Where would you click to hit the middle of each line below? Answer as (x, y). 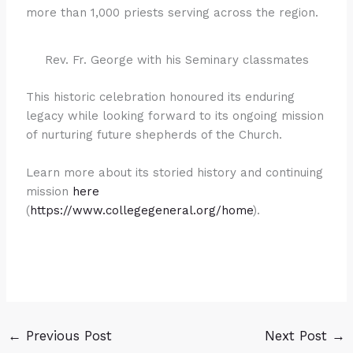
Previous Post (67, 335)
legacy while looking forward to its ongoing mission (175, 115)
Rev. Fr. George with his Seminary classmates (176, 60)
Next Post (298, 335)
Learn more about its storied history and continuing (175, 172)
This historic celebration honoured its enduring (161, 97)
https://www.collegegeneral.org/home (142, 210)
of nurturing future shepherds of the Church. (154, 134)
